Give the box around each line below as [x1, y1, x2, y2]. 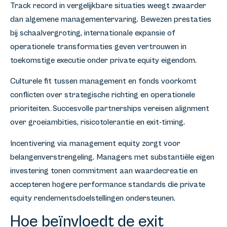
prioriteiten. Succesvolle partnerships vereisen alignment [10, 104, 209, 113]
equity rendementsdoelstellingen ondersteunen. [10, 193, 175, 203]
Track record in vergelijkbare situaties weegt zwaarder [10, 1, 206, 11]
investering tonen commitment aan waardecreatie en [10, 166, 198, 175]
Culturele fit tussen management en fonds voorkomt [10, 77, 197, 86]
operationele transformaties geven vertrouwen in [10, 42, 186, 52]
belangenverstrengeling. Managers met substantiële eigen [10, 152, 214, 162]
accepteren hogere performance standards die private [10, 179, 205, 189]
